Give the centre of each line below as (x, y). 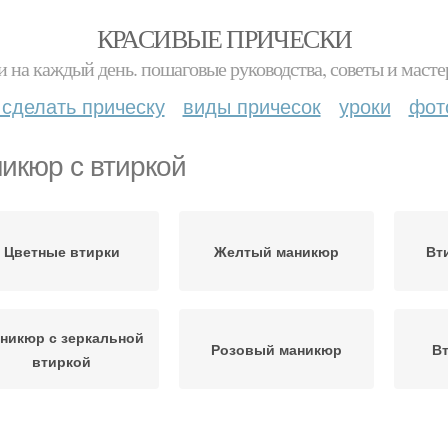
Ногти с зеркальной (276, 435)
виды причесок (251, 105)
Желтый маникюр (276, 251)
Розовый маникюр (276, 349)
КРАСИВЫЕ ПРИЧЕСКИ (224, 38)
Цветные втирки (61, 251)
